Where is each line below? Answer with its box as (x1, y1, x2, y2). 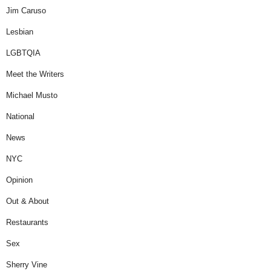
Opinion (6, 175, 33, 184)
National (6, 111, 34, 121)
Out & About (6, 196, 49, 206)
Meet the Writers (6, 69, 64, 79)
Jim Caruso (6, 5, 46, 15)
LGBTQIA (6, 48, 41, 57)
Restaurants (6, 217, 48, 227)
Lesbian (6, 27, 33, 36)
